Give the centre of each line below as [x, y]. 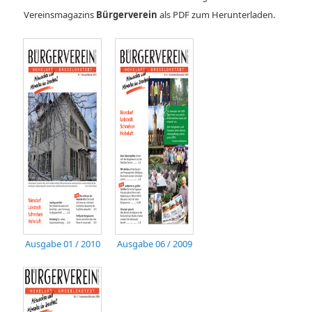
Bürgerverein [127, 14]
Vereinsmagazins [60, 14]
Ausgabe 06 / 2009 [155, 243]
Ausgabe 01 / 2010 [63, 243]
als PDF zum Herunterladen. [217, 14]
